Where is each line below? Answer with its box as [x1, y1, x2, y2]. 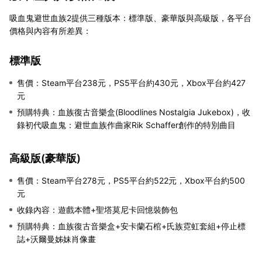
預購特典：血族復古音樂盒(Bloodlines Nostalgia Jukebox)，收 [17, 106, 250, 117]
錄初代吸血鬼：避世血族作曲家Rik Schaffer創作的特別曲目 [17, 119, 236, 130]
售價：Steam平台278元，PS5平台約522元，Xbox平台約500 [17, 175, 245, 185]
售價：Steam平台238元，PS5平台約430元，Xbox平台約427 [17, 77, 246, 88]
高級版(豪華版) [9, 151, 81, 164]
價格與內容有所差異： [9, 25, 91, 36]
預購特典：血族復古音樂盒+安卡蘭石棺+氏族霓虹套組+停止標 [17, 220, 246, 231]
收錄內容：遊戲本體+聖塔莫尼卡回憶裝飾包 [17, 204, 178, 215]
